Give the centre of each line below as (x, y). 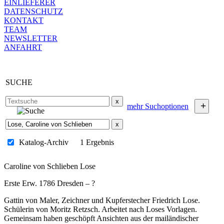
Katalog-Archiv (44, 142)
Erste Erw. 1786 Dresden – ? (49, 183)
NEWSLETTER (31, 38)
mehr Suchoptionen (158, 106)
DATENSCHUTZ (33, 11)
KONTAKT (24, 20)
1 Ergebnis (97, 142)
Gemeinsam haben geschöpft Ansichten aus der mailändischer (101, 218)
